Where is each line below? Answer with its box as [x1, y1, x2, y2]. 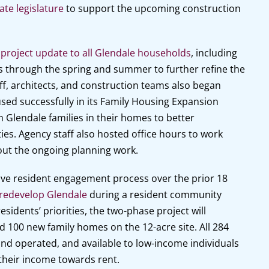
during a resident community [86, 188, 222, 201]
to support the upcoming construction [63, 2, 241, 15]
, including [190, 46, 237, 59]
